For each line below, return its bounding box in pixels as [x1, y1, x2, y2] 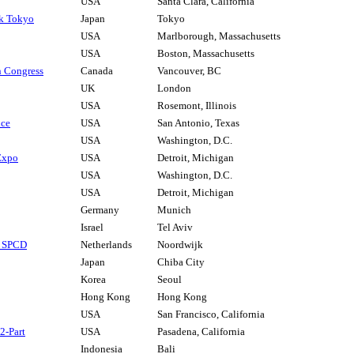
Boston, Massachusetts [157, 47, 254, 60]
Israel [81, 221, 104, 234]
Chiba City [157, 256, 205, 269]
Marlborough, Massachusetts [157, 30, 281, 43]
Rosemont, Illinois [157, 100, 236, 112]
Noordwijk [157, 239, 203, 251]
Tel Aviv [157, 221, 193, 234]
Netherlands [81, 239, 132, 251]
